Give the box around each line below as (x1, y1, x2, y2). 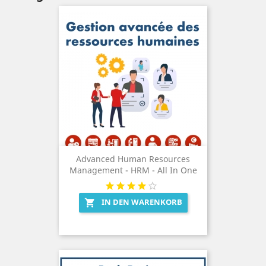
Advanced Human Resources (76, 153, 190, 165)
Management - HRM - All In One (69, 164, 197, 176)
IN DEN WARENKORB (101, 197, 182, 208)
